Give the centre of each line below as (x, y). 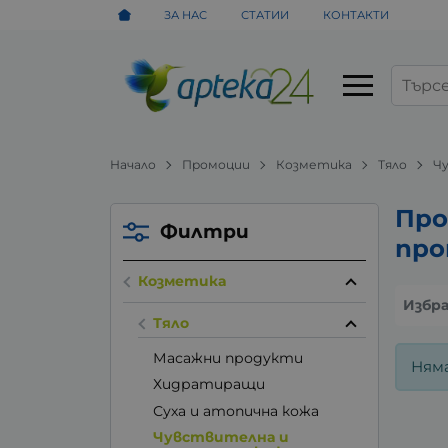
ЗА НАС (186, 14)
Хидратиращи (208, 384)
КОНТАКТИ (355, 14)
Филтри (205, 231)
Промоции (216, 164)
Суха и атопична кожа (235, 410)
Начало (133, 164)
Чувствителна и (220, 436)
